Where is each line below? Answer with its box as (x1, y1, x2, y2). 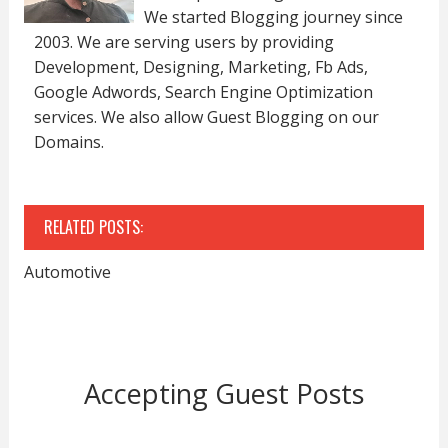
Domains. (33, 130, 104, 153)
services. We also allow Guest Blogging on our (33, 105, 379, 128)
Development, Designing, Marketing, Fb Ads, (33, 55, 368, 78)
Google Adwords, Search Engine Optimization (33, 80, 373, 103)
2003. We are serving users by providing (33, 30, 334, 53)
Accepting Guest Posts (83, 374, 364, 412)
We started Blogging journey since (143, 5, 403, 28)
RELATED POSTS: (43, 214, 143, 239)
